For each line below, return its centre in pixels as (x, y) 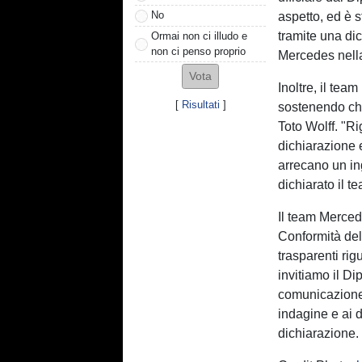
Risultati (200, 104)
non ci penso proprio (198, 51)
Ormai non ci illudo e (199, 36)
